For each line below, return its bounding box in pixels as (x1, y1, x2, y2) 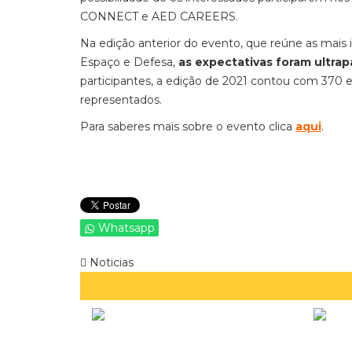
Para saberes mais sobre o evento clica (80, 119, 295, 134)
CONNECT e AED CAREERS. (80, 9, 238, 24)
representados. (80, 93, 162, 107)
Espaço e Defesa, (80, 55, 178, 69)
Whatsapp (98, 221, 155, 235)
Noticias (86, 255, 134, 269)
